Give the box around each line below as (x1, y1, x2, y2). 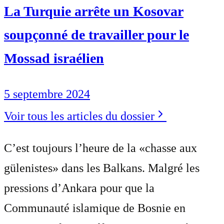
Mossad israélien (4, 50, 104, 66)
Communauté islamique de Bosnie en (4, 201, 185, 214)
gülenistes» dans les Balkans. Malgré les (4, 161, 199, 174)
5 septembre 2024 (4, 87, 90, 100)
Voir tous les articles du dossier (4, 109, 154, 122)
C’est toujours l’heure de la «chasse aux (4, 141, 197, 154)
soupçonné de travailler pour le (4, 26, 189, 42)
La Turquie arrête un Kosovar (4, 3, 183, 19)
